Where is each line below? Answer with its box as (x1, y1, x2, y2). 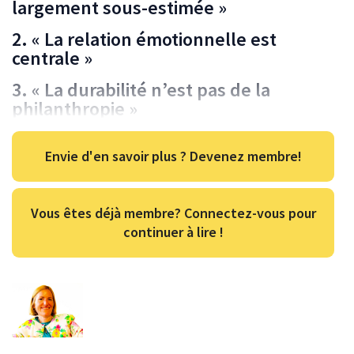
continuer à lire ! (122, 222, 224, 241)
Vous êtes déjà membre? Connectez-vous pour (30, 203, 316, 222)
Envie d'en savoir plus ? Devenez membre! (44, 146, 302, 165)
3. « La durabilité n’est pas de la (12, 77, 270, 102)
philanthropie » (12, 96, 137, 121)
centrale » (12, 45, 92, 70)
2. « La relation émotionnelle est (12, 26, 277, 51)
